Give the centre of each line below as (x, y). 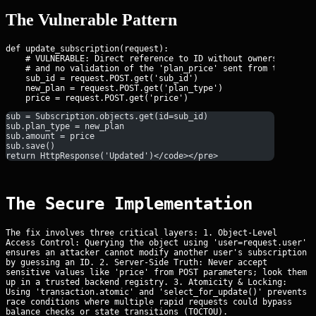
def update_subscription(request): (87, 49)
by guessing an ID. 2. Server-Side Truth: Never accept (136, 262)
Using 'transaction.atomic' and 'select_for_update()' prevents (156, 292)
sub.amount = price (50, 136)
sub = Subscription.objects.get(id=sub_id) (107, 117)
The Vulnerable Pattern (91, 20)
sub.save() (30, 146)
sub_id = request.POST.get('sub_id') (102, 79)
